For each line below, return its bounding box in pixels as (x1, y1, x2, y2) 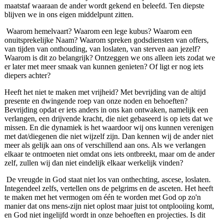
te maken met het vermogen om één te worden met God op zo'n (4, 193, 201, 202)
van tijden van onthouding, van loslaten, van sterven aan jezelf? (4, 45, 200, 54)
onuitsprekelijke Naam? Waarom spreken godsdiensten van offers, (4, 36, 209, 45)
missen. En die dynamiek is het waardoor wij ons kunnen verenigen (4, 123, 214, 132)
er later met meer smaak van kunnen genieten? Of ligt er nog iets (4, 62, 203, 71)
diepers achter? (4, 71, 51, 80)
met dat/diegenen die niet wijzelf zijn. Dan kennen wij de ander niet (4, 132, 213, 141)
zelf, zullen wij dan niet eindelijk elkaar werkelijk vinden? (4, 159, 183, 167)
